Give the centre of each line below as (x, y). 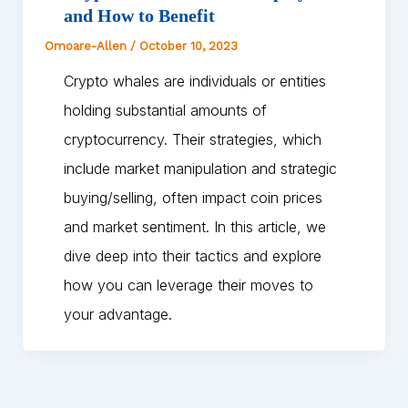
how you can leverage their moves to (188, 286)
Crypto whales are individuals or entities (194, 82)
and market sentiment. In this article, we (194, 227)
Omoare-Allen (87, 46)
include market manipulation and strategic (200, 169)
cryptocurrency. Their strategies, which (192, 140)
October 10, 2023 (188, 46)
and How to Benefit (139, 16)
